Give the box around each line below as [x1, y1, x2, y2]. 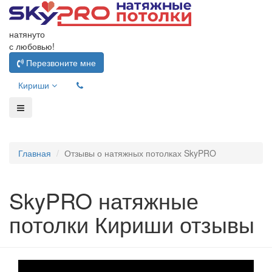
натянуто [9, 28, 45, 40]
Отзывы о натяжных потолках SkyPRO [64, 147, 216, 159]
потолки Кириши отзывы [9, 208, 254, 239]
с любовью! [9, 40, 55, 52]
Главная [18, 147, 51, 159]
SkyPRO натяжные [9, 185, 199, 216]
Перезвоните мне [24, 56, 96, 69]
